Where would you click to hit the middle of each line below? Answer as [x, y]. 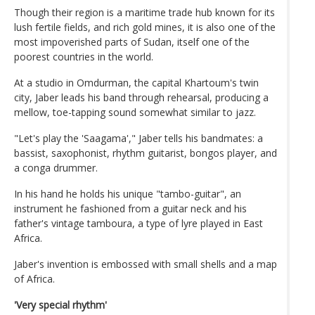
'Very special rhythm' [60, 304]
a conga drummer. [56, 167]
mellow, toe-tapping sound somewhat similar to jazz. [135, 112]
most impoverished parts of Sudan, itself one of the [132, 41]
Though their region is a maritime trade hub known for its [144, 12]
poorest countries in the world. [84, 56]
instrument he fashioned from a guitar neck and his [130, 208]
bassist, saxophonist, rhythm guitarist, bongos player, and [146, 153]
